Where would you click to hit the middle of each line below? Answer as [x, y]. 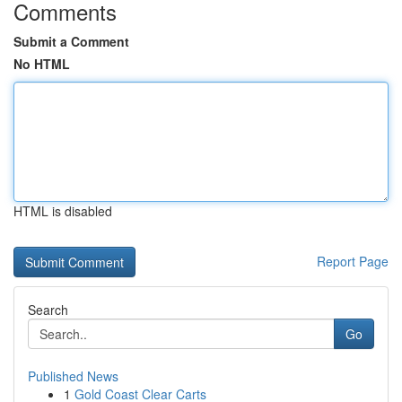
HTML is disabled [63, 211]
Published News [73, 376]
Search [48, 310]
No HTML [42, 64]
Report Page [353, 261]
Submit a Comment [71, 41]
